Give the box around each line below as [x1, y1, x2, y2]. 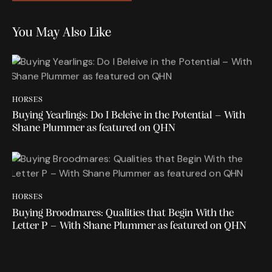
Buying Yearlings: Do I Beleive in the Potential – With [12, 110, 245, 122]
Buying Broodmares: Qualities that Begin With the [12, 207, 234, 219]
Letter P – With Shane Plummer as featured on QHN [12, 220, 246, 232]
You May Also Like [12, 25, 111, 40]
